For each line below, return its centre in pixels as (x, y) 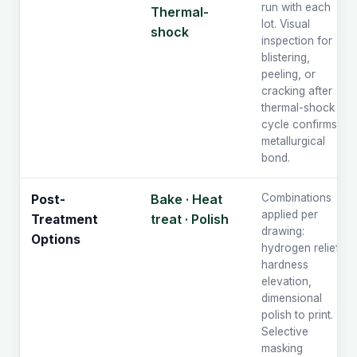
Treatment (65, 220)
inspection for (297, 41)
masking (282, 349)
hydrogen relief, (302, 248)
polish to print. (297, 315)
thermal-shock (298, 108)
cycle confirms (299, 125)
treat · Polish (190, 220)
